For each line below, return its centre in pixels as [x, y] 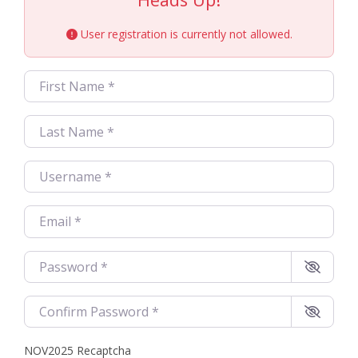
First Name [58, 81]
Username [56, 171]
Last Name [58, 126]
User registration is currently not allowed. [185, 34]
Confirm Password [80, 306]
